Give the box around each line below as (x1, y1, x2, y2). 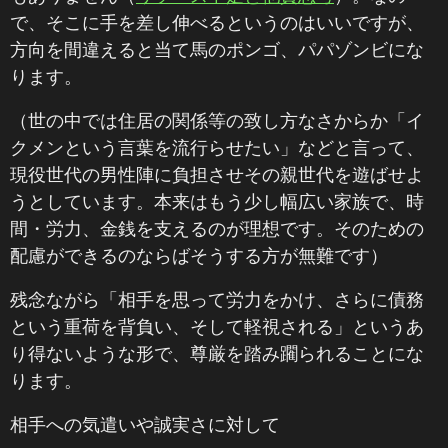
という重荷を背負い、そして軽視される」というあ (10, 315, 424, 337)
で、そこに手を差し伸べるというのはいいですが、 (10, 11, 424, 33)
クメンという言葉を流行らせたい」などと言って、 (10, 136, 424, 158)
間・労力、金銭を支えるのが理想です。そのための (10, 217, 424, 239)
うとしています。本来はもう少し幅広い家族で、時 (10, 190, 424, 212)
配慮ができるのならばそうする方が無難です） (10, 244, 388, 266)
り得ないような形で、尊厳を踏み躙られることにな (10, 342, 424, 364)
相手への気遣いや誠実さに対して (10, 413, 280, 435)
